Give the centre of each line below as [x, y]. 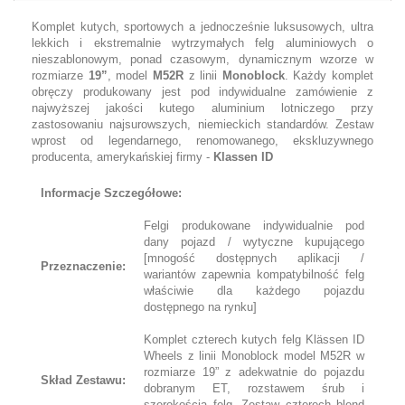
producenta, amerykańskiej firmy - [122, 157]
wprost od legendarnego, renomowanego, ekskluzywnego [202, 141]
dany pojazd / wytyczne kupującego [254, 242]
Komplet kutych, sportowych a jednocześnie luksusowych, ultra [202, 27]
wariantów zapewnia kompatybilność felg [254, 274]
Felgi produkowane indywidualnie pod [254, 226]
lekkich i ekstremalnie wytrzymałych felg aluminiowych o [202, 43]
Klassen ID [243, 157]
